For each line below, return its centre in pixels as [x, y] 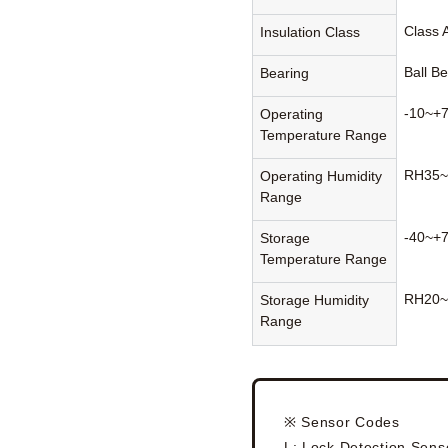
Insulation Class [310, 32]
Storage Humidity [315, 300]
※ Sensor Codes [341, 421]
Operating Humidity [321, 176]
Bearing [285, 73]
